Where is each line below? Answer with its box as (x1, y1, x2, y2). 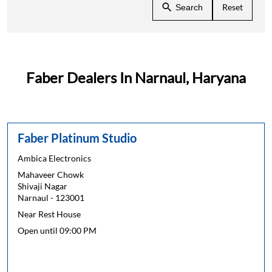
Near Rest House (18, 208, 81, 219)
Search (175, 2, 203, 12)
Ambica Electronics (18, 152, 91, 163)
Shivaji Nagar (18, 180, 67, 191)
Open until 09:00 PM (18, 225, 97, 236)
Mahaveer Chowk (18, 169, 84, 180)
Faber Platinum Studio (18, 130, 137, 145)
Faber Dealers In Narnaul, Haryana (26, 68, 246, 86)
